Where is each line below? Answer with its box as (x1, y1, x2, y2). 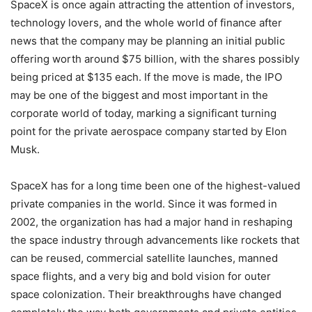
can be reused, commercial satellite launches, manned (10, 251, 278, 265)
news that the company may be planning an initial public (10, 34, 285, 47)
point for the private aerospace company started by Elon (10, 125, 287, 138)
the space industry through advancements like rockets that (10, 233, 299, 247)
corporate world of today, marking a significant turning (10, 107, 276, 120)
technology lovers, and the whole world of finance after (10, 16, 282, 29)
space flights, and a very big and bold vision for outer (10, 270, 271, 283)
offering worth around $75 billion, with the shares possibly (10, 52, 299, 65)
